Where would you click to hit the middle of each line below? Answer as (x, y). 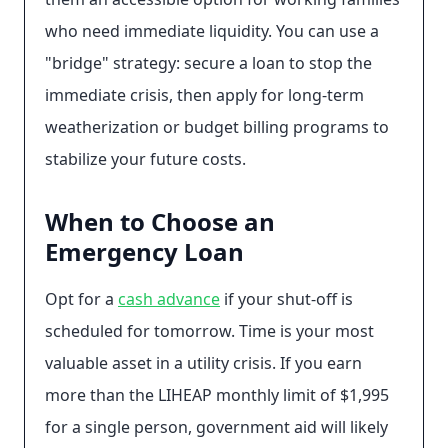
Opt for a (81, 299)
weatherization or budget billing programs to (217, 127)
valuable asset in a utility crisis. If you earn (203, 363)
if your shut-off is (286, 299)
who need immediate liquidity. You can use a (212, 31)
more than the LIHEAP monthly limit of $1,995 (217, 395)
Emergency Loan (144, 251)
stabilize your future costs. (145, 159)
